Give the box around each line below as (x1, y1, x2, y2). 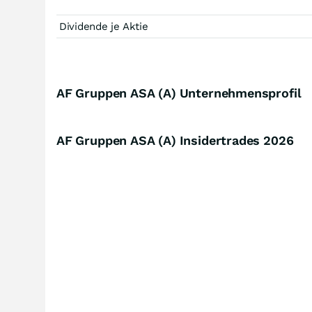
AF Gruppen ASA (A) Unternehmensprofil (56, 86, 302, 100)
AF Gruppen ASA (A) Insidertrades (56, 133, 264, 148)
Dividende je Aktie (59, 20, 148, 33)
